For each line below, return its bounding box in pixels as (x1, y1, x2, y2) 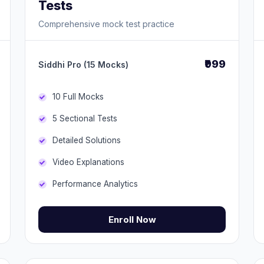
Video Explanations (52, 157, 124, 167)
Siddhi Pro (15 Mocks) (38, 60, 128, 70)
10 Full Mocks (52, 92, 104, 101)
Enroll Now (108, 214, 156, 225)
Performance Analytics (52, 179, 138, 189)
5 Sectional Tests (52, 114, 117, 123)
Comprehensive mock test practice (38, 19, 174, 29)
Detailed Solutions (52, 136, 121, 145)
